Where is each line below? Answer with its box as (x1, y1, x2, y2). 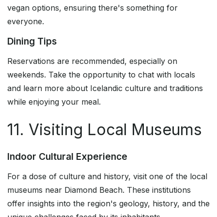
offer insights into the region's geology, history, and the (7, 199, 210, 209)
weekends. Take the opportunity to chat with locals (7, 70, 195, 80)
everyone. (7, 16, 44, 27)
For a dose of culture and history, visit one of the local (7, 171, 207, 182)
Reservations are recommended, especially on (7, 56, 177, 66)
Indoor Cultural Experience (7, 151, 127, 163)
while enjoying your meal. (7, 97, 101, 107)
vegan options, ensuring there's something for (7, 3, 178, 13)
